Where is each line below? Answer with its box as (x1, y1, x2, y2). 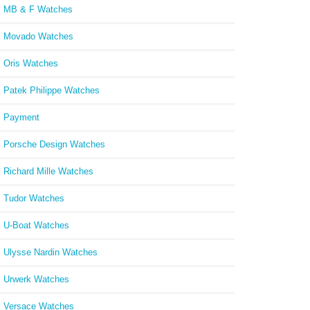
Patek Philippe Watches (3, 84, 100, 95)
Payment (3, 111, 39, 122)
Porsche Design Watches (3, 138, 105, 149)
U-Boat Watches (3, 219, 69, 230)
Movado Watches (3, 30, 73, 42)
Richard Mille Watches (3, 165, 93, 176)
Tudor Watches (3, 192, 64, 203)
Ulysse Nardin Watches (3, 246, 98, 257)
